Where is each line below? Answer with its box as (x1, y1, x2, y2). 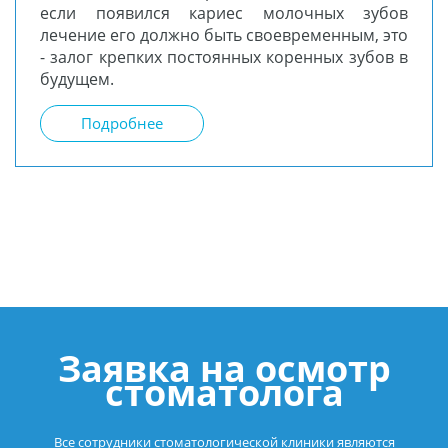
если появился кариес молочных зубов (40, 2, 408, 25)
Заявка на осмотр (57, 344, 391, 394)
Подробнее (81, 113, 163, 134)
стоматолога (104, 368, 344, 418)
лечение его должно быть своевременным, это (40, 24, 408, 47)
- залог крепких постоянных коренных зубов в (40, 46, 408, 69)
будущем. (40, 68, 114, 91)
